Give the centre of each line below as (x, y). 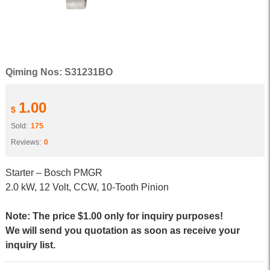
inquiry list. (30, 245)
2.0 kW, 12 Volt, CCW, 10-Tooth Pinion (87, 187)
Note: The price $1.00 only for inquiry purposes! (114, 216)
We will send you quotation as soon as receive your (122, 231)
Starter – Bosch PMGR (54, 173)
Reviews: (26, 142)
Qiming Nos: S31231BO (59, 72)
